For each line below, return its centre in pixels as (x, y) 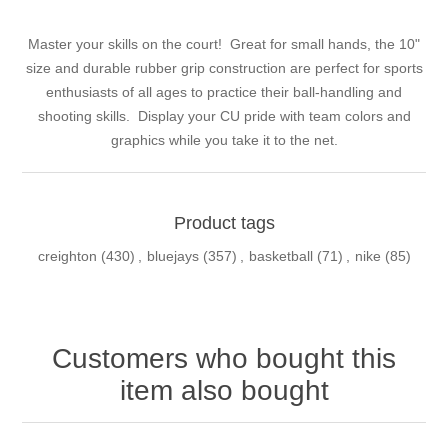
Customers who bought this (224, 359)
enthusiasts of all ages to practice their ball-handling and (224, 92)
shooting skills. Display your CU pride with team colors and (224, 116)
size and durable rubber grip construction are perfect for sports (224, 68)
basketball (280, 256)
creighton (67, 256)
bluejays (172, 256)
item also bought (224, 391)
